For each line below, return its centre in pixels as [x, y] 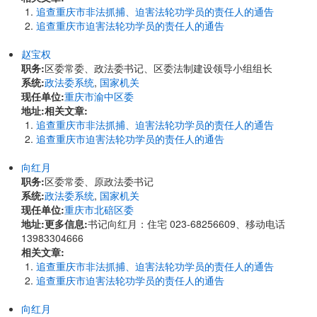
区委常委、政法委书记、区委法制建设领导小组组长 [158, 68]
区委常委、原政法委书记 [99, 181]
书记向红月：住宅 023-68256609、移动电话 [186, 224]
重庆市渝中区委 [99, 96]
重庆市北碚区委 [99, 209]
